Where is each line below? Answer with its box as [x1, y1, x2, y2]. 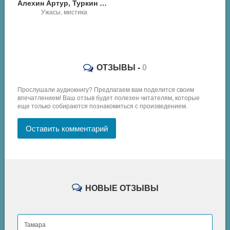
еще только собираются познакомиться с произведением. [17, 103, 188, 110]
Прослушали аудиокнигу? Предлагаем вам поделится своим [17, 86, 195, 94]
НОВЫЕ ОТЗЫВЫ [83, 184, 159, 193]
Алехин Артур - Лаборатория [1, 17, 9, 26]
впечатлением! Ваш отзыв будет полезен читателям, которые [17, 94, 200, 102]
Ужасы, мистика [41, 9, 88, 16]
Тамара [24, 221, 46, 229]
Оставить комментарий [26, 124, 108, 133]
